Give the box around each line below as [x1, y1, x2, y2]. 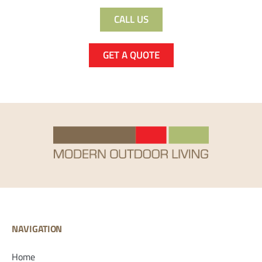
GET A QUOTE [102, 47, 160, 63]
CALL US [113, 12, 149, 27]
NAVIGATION [12, 221, 62, 236]
